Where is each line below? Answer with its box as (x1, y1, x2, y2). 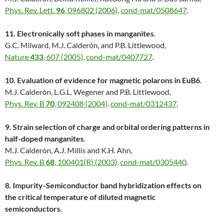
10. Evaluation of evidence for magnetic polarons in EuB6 (5, 75, 200, 85)
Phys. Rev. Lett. (5, 5, 56, 15)
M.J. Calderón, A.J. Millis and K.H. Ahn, (5, 145, 132, 155)
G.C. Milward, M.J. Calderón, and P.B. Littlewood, (5, 40, 166, 50)
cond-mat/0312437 (110, 99, 177, 109)
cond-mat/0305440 (120, 157, 186, 167)
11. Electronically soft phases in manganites (5, 29, 154, 38)
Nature (5, 52, 30, 62)
